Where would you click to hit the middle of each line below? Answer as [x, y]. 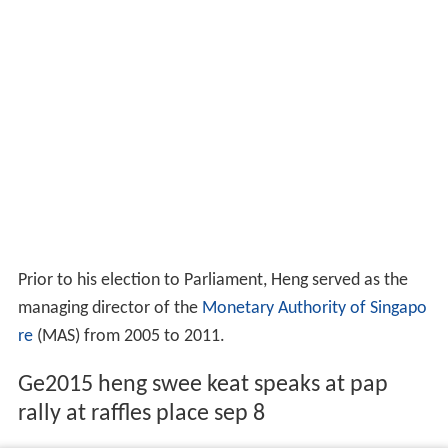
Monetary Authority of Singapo [314, 309]
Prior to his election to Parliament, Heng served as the [212, 281]
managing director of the [109, 309]
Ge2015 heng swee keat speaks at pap [202, 385]
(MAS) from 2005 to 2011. [128, 337]
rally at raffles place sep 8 [141, 414]
